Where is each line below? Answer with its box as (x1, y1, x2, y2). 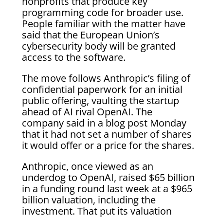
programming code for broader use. (21, 5, 183, 19)
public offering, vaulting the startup (21, 93, 179, 107)
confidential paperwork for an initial (21, 82, 182, 96)
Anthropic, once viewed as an (21, 159, 153, 173)
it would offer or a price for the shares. (21, 138, 194, 152)
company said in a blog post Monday (21, 116, 186, 129)
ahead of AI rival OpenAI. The (21, 105, 152, 118)
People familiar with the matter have (21, 17, 185, 30)
